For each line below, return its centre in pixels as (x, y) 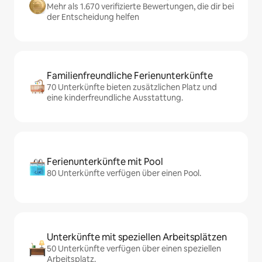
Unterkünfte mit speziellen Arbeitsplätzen (137, 237)
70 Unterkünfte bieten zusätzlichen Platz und (132, 87)
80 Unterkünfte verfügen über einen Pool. (124, 173)
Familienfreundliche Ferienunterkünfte (130, 75)
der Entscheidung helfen (93, 17)
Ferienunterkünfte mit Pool (105, 161)
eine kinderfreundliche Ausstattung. (115, 97)
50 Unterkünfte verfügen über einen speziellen (134, 248)
